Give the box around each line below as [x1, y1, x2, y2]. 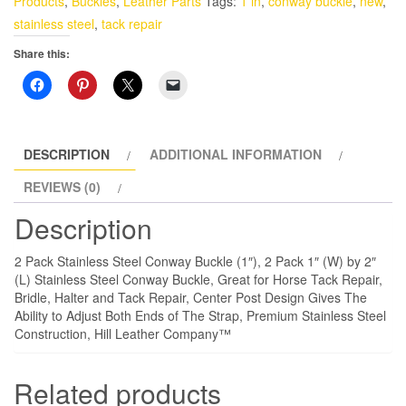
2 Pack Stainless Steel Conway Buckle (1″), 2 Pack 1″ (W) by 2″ [14, 251, 376, 270]
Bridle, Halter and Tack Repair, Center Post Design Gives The [14, 287, 367, 306]
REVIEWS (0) [24, 177, 101, 196]
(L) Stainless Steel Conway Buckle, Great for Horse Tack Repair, [14, 269, 382, 288]
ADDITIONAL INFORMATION [150, 144, 322, 163]
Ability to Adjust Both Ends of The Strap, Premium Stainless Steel [14, 305, 386, 324]
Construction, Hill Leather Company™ [14, 324, 231, 343]
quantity [13, 72, 64, 92]
